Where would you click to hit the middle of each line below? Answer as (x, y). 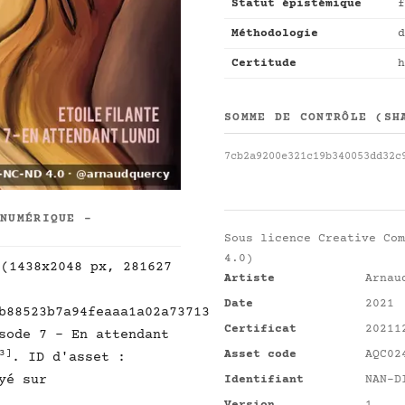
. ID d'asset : (69, 358)
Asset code (260, 354)
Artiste (250, 278)
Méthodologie (275, 33)
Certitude (264, 63)
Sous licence (271, 239)
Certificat (260, 329)
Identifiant (264, 380)
